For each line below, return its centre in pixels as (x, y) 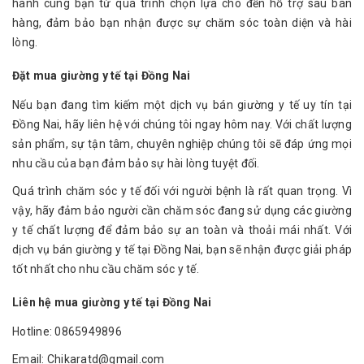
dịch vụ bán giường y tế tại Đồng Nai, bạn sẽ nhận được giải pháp (182, 250)
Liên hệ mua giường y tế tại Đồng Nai (112, 303)
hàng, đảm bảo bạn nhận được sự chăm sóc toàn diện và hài (182, 23)
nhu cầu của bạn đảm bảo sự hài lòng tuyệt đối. (136, 164)
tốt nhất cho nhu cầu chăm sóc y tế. (106, 269)
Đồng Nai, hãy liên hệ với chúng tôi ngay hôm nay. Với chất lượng (182, 125)
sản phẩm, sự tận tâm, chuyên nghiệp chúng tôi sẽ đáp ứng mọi (182, 144)
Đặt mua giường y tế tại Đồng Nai (102, 76)
